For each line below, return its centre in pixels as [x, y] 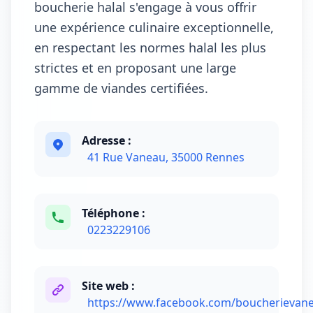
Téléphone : [114, 213]
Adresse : [107, 140]
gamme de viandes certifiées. [121, 88]
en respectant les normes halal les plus [150, 48]
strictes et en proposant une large [135, 68]
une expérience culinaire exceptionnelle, [154, 27]
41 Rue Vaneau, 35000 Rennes [166, 157]
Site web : [108, 286]
